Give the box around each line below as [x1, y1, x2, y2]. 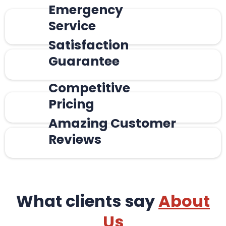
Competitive [48, 79, 130, 97]
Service [48, 17, 96, 35]
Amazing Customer [48, 115, 176, 132]
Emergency [48, 1, 123, 19]
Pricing [48, 95, 94, 113]
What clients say [16, 190, 158, 212]
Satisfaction [48, 36, 129, 54]
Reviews [48, 131, 101, 148]
